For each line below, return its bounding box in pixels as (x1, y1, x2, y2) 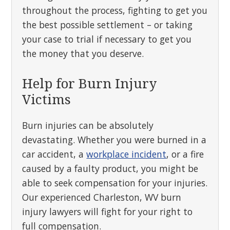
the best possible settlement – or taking (22, 18, 193, 31)
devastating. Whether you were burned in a (22, 133, 207, 146)
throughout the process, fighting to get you (22, 4, 208, 16)
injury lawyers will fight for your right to (22, 205, 193, 218)
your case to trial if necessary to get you (22, 33, 192, 45)
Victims (22, 92, 71, 107)
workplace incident (86, 148, 167, 160)
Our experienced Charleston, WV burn (22, 191, 182, 203)
